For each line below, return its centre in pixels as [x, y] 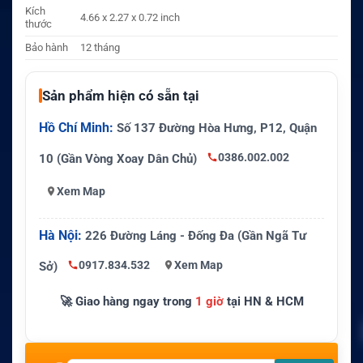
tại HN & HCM [263, 302]
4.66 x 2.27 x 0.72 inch [130, 17]
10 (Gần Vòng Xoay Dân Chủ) [120, 159]
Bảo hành [47, 47]
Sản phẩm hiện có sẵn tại [121, 96]
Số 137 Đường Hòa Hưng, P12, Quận [215, 128]
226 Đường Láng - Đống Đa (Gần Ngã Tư [194, 236]
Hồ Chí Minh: [76, 128]
